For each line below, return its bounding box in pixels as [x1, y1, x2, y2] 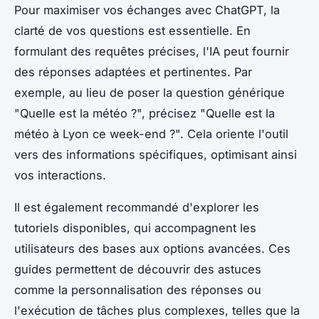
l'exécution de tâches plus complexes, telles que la [14, 303, 300, 318]
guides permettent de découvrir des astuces [14, 261, 261, 276]
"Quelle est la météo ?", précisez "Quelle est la [14, 105, 275, 120]
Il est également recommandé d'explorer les [14, 199, 259, 214]
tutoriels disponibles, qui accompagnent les [14, 220, 256, 235]
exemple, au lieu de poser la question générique [14, 85, 285, 100]
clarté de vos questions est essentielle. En [14, 23, 251, 38]
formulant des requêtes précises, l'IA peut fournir [14, 43, 289, 58]
